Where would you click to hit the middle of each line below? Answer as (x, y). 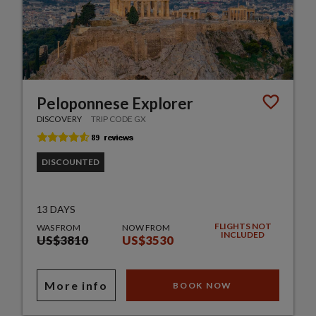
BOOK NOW (202, 286)
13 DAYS (56, 209)
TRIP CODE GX (119, 119)
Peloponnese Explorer (115, 104)
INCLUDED (243, 235)
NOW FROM (146, 228)
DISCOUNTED (71, 162)
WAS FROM (59, 228)
